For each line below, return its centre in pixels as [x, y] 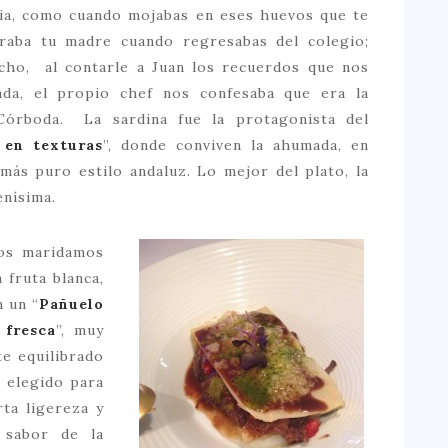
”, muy [80, 329]
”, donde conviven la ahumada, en [236, 144]
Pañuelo [71, 303]
